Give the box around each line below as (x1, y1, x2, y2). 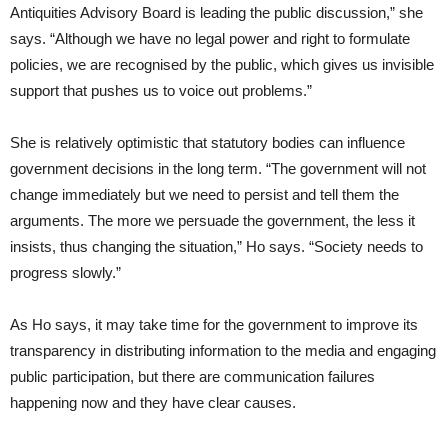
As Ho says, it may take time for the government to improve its (10, 316, 418, 333)
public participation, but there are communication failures (10, 368, 375, 385)
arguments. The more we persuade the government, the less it (10, 212, 415, 229)
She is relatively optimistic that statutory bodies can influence (10, 134, 405, 151)
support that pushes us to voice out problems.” (10, 82, 312, 99)
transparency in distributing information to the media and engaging (10, 342, 436, 359)
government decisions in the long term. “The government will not (10, 160, 426, 177)
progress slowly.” (10, 264, 121, 281)
